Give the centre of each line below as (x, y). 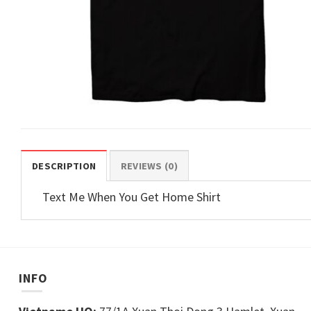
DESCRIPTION (64, 166)
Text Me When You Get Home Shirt (132, 196)
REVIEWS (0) (149, 166)
